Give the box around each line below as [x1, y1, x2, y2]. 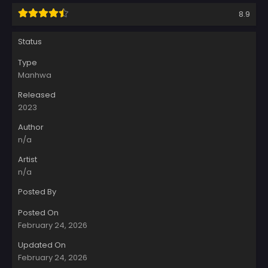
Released [18, 89, 56, 100]
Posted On [18, 206, 59, 218]
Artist [18, 153, 37, 165]
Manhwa [18, 69, 51, 81]
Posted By [18, 185, 56, 197]
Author [18, 121, 44, 133]
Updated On [18, 239, 66, 251]
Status [18, 35, 42, 47]
